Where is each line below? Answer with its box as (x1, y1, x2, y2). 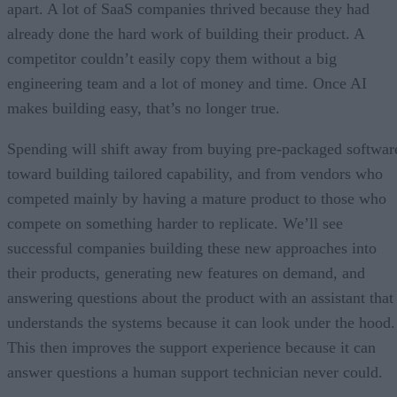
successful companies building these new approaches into (7, 238, 377, 257)
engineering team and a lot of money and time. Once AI (7, 74, 367, 92)
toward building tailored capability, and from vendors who (7, 164, 383, 183)
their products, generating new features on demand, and (7, 263, 365, 282)
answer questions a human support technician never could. (7, 362, 383, 381)
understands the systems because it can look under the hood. (7, 313, 395, 331)
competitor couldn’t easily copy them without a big (7, 49, 337, 67)
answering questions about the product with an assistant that (7, 288, 393, 307)
